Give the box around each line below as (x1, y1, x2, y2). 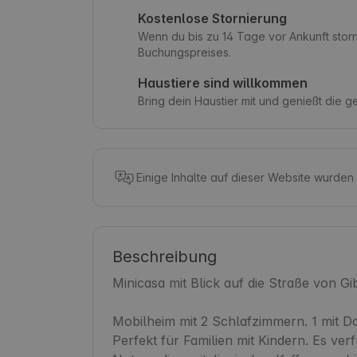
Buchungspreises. (138, 45, 231, 59)
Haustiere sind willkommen (138, 74, 308, 91)
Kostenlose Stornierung (138, 10, 287, 26)
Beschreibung (112, 246, 217, 266)
